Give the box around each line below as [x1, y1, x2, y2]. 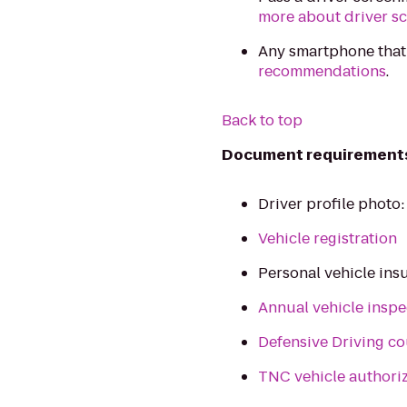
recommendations [258, 61, 387, 82]
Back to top [222, 110, 303, 131]
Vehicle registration [258, 228, 398, 249]
